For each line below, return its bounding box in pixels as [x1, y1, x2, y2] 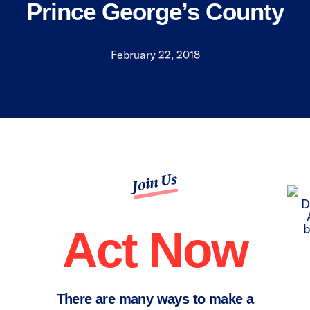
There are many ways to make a [56, 291, 254, 307]
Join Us [131, 170, 179, 195]
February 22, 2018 [110, 47, 200, 62]
